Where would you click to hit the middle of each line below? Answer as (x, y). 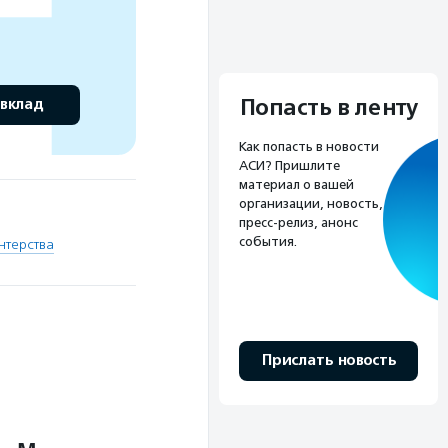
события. (268, 242)
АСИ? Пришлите (289, 166)
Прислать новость (328, 361)
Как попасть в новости (309, 147)
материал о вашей (296, 185)
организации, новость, (311, 204)
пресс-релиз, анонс (298, 223)
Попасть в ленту (328, 108)
